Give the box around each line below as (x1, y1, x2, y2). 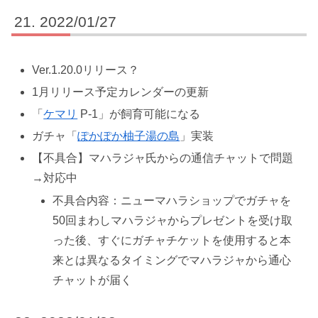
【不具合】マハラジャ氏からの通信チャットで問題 (32, 152, 294, 165)
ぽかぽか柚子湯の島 (77, 130, 180, 143)
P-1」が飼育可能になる (77, 107, 201, 120)
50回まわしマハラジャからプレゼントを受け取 (53, 214, 293, 226)
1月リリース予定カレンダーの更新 (32, 85, 209, 98)
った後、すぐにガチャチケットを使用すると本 (53, 234, 292, 246)
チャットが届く (53, 273, 133, 286)
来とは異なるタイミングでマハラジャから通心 (53, 253, 292, 266)
